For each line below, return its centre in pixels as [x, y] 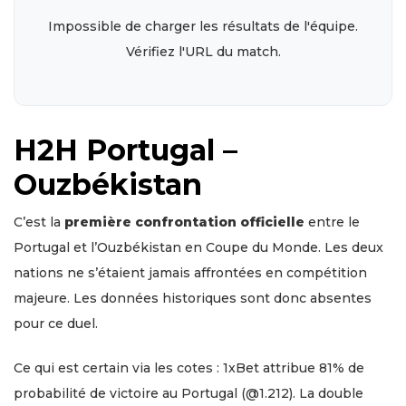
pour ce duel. [56, 323]
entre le [332, 222]
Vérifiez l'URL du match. [203, 51]
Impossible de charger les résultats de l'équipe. [203, 26]
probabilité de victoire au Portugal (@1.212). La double [188, 393]
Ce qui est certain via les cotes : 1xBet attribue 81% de [189, 367]
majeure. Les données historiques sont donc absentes [193, 298]
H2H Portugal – [126, 150]
